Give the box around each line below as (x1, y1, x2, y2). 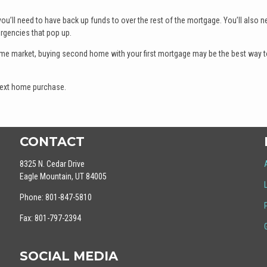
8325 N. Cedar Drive (20, 159, 85, 169)
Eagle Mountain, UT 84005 (20, 172, 107, 181)
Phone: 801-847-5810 (20, 193, 92, 202)
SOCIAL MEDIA (20, 249, 119, 263)
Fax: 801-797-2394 (20, 213, 82, 223)
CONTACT (20, 134, 85, 150)
